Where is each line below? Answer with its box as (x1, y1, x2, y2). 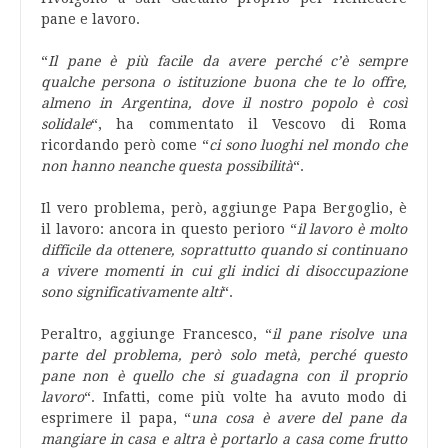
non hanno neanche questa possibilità (41, 158, 293, 174)
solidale (41, 116, 91, 132)
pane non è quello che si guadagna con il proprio (41, 368, 407, 384)
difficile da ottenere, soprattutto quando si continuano (41, 242, 407, 258)
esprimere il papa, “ (41, 410, 192, 426)
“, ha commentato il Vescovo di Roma (91, 116, 407, 132)
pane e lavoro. (41, 11, 140, 27)
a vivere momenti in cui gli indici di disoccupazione (41, 263, 407, 279)
